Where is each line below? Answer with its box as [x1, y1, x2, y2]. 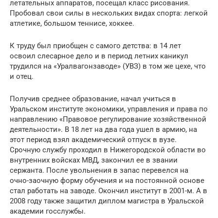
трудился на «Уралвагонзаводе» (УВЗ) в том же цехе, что [10, 61, 206, 71]
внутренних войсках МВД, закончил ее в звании [10, 155, 178, 164]
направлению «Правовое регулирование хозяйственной [10, 114, 206, 124]
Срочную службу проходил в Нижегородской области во [10, 145, 206, 154]
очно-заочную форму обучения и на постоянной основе [10, 176, 204, 185]
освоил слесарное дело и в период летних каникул [10, 51, 188, 60]
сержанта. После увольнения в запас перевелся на [10, 165, 188, 175]
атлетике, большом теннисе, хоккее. [10, 18, 134, 28]
